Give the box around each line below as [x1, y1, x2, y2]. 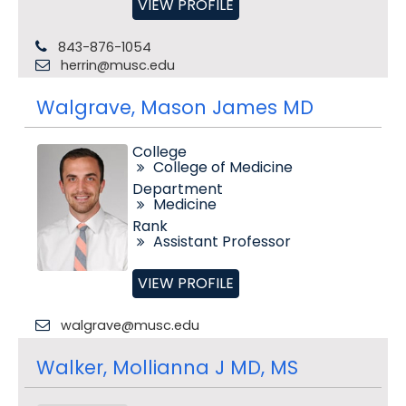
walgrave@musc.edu [60, 316, 199, 334]
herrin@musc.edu [60, 56, 175, 74]
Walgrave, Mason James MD [35, 94, 314, 121]
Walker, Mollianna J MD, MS [35, 354, 298, 381]
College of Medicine [152, 157, 293, 178]
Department [131, 179, 223, 199]
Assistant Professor [152, 231, 291, 252]
